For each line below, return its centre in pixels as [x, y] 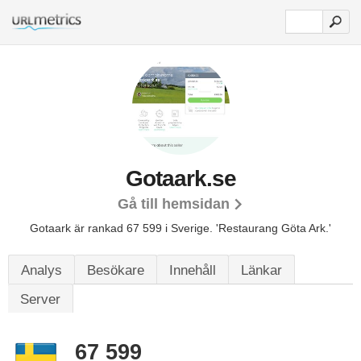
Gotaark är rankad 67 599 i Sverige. [123, 228]
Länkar [261, 270]
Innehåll [193, 270]
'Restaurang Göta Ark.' [274, 228]
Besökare [116, 270]
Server [40, 299]
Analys [41, 270]
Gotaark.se [180, 178]
